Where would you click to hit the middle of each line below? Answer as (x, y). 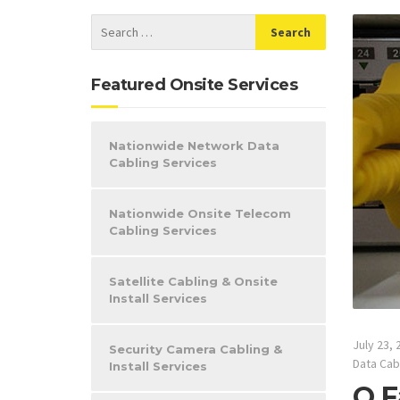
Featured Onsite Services (194, 85)
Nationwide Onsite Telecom (200, 213)
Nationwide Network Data (194, 146)
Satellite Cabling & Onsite (193, 281)
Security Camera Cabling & (196, 349)
